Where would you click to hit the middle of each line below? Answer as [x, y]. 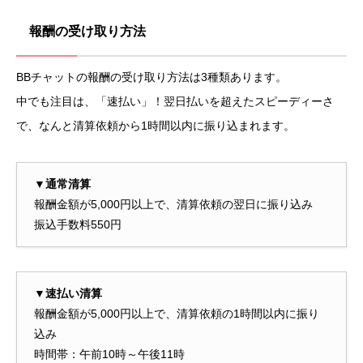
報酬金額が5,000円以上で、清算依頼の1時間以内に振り [177, 314]
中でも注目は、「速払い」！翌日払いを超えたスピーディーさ [175, 101]
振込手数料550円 [78, 225]
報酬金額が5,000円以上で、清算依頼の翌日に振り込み [173, 205]
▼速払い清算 [68, 294]
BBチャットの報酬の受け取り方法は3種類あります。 [152, 77]
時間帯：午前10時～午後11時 [109, 354]
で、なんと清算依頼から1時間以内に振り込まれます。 [156, 125]
